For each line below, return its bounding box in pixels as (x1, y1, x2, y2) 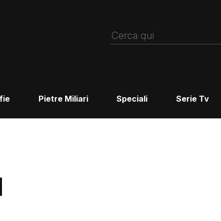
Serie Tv (176, 94, 210, 104)
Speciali (116, 94, 148, 104)
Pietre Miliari (38, 94, 88, 104)
